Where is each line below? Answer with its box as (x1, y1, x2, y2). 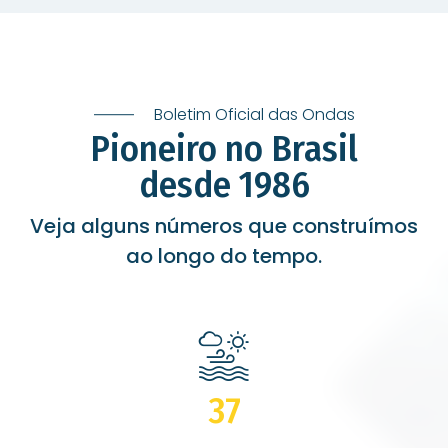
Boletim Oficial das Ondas (153, 102, 355, 126)
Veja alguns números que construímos (30, 211, 418, 240)
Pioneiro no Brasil (90, 126, 358, 171)
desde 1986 (138, 162, 310, 207)
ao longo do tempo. (126, 241, 322, 270)
